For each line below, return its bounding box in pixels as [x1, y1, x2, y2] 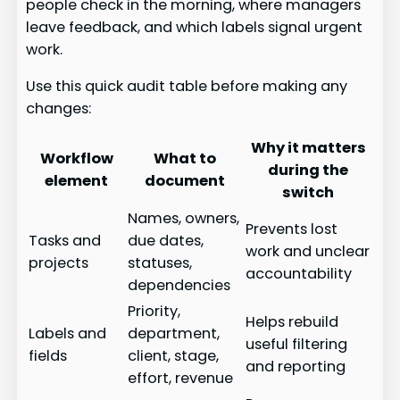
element [45, 171, 109, 192]
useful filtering [246, 334, 348, 355]
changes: [26, 97, 92, 119]
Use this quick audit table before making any [26, 75, 348, 96]
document [145, 171, 226, 192]
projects [29, 253, 89, 274]
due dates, [128, 230, 204, 252]
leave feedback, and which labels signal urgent [26, 16, 363, 37]
